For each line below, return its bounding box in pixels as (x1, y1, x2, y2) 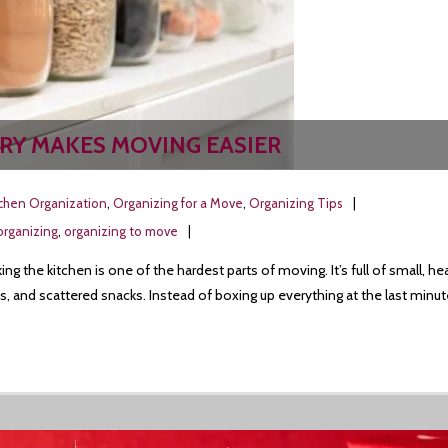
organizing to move (64, 223, 178, 239)
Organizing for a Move (113, 195, 243, 211)
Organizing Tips (249, 195, 343, 211)
